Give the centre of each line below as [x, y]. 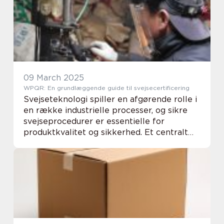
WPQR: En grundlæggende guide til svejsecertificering [106, 88]
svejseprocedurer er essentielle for [94, 121]
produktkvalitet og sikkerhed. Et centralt [106, 132]
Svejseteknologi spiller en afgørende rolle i [110, 99]
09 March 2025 [54, 78]
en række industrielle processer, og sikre [105, 110]
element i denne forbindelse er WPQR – [104, 143]
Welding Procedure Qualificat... [84, 154]
